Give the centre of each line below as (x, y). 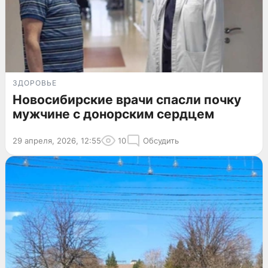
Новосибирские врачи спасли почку (127, 100)
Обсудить (161, 141)
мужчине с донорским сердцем (113, 114)
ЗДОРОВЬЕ (35, 83)
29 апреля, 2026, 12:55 (57, 141)
